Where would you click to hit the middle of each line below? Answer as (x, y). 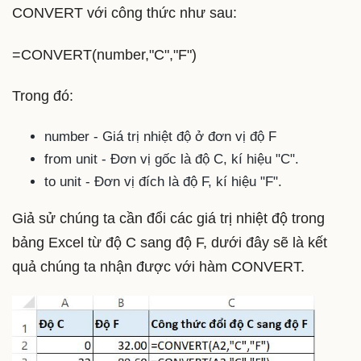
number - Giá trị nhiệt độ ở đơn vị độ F (160, 136)
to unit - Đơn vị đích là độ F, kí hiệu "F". (163, 181)
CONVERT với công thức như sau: (124, 13)
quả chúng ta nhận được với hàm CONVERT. (158, 266)
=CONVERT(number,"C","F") (104, 54)
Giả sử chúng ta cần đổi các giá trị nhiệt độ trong (168, 218)
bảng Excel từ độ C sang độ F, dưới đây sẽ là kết (170, 242)
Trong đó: (43, 96)
